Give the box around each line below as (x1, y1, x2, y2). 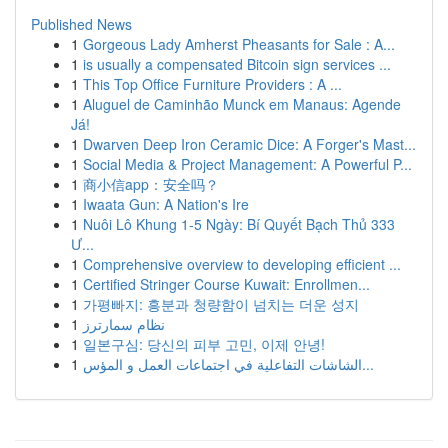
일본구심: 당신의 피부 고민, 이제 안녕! (83, 334, 325, 354)
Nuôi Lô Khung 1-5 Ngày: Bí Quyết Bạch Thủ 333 (83, 214, 395, 234)
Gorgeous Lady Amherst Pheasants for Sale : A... (83, 34, 395, 54)
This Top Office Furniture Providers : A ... (83, 74, 342, 94)
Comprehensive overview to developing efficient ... (83, 254, 401, 274)
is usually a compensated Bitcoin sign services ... (83, 54, 391, 74)
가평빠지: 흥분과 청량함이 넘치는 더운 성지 (83, 294, 359, 314)
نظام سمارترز (83, 314, 165, 334)
